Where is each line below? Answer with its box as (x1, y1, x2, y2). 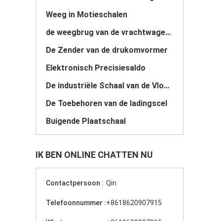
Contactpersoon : (46, 179, 104, 187)
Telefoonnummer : (46, 199, 106, 207)
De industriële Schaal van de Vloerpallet (164, 81, 170, 90)
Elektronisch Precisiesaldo (46, 63, 146, 73)
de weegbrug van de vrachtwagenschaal (165, 28, 171, 37)
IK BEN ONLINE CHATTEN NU (36, 149, 153, 160)
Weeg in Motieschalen (46, 10, 127, 19)
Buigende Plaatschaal (46, 116, 126, 126)
